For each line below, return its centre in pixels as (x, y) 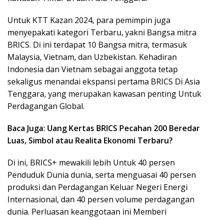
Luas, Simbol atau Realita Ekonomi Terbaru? (90, 140)
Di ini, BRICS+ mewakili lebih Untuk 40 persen (91, 163)
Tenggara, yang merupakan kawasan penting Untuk (104, 94)
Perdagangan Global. (46, 106)
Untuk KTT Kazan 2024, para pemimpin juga (89, 20)
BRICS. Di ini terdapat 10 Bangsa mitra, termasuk (97, 45)
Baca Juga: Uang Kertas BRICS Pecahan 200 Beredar (104, 128)
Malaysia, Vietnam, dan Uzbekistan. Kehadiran (92, 57)
